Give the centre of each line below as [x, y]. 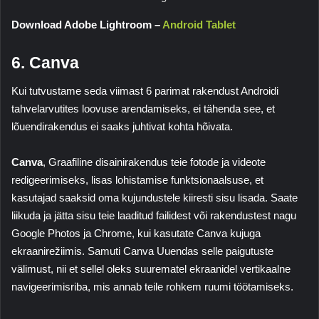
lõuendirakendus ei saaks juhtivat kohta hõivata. [122, 127]
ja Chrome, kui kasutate [138, 234]
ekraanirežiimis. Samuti [67, 251]
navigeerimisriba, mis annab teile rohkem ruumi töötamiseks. [152, 287]
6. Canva [45, 62]
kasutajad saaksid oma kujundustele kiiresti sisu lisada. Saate [155, 198]
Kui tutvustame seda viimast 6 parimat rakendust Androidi [145, 91]
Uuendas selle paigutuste [214, 251]
